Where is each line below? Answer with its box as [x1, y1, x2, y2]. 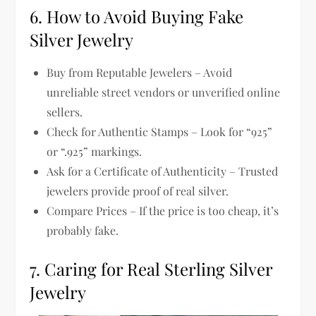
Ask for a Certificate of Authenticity [47, 163, 227, 178]
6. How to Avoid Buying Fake [30, 4, 244, 28]
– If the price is [127, 202, 209, 218]
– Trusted [226, 163, 279, 178]
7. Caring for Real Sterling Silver [30, 257, 273, 280]
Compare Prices [47, 202, 128, 218]
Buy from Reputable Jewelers [47, 64, 193, 80]
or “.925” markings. [47, 143, 142, 159]
